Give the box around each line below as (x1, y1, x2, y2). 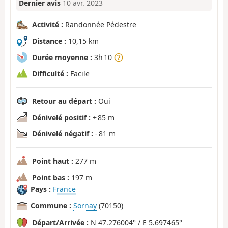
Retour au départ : (32, 96, 96, 106)
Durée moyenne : (32, 52, 92, 62)
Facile (68, 68, 90, 78)
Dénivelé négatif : (32, 128, 93, 138)
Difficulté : (32, 68, 68, 78)
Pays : (31, 184, 51, 194)
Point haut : (32, 156, 73, 166)
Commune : (31, 201, 71, 211)
